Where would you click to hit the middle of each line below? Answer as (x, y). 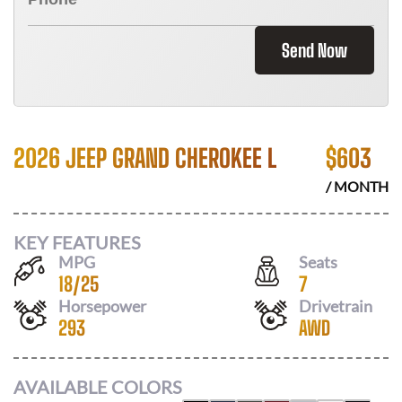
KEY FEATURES (77, 242)
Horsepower (102, 306)
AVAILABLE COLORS (98, 387)
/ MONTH (357, 186)
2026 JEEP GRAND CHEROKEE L (145, 158)
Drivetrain (336, 306)
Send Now (315, 50)
